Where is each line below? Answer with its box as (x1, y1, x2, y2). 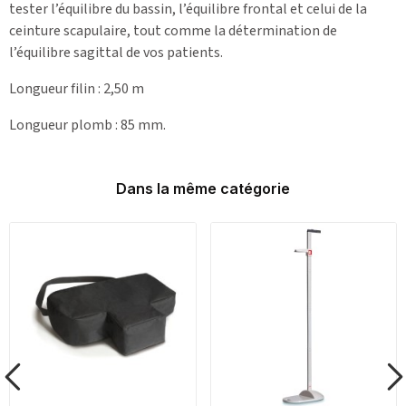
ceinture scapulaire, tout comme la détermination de (9, 20, 337, 41)
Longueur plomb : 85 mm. (9, 114, 166, 135)
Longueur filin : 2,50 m (9, 78, 144, 99)
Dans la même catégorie (116, 179, 290, 198)
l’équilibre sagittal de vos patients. (9, 42, 223, 63)
